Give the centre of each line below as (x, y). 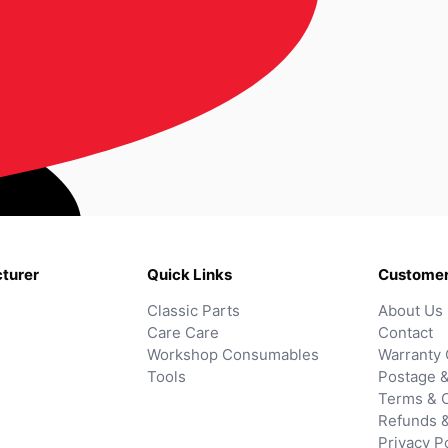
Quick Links (189, 275)
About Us (410, 311)
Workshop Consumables (233, 355)
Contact (405, 333)
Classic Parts (193, 311)
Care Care (183, 333)
